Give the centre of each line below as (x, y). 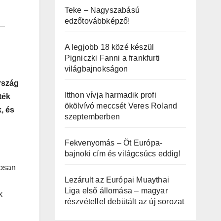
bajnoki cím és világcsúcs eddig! (122, 154)
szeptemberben (93, 117)
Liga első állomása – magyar (116, 191)
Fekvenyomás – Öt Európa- (113, 143)
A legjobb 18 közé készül (109, 47)
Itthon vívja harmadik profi (110, 95)
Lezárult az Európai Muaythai (117, 180)
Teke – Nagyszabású (102, 10)
